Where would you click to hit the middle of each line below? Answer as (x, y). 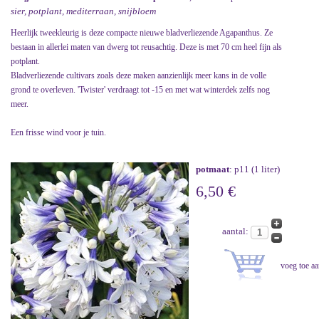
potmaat (213, 169)
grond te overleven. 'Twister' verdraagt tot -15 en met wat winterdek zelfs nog (140, 90)
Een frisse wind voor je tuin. (58, 133)
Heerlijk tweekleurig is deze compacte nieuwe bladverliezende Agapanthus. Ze (142, 33)
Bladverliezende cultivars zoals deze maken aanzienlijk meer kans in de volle (138, 76)
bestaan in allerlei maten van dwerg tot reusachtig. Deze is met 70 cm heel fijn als (146, 47)
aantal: (236, 231)
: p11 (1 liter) (255, 169)
